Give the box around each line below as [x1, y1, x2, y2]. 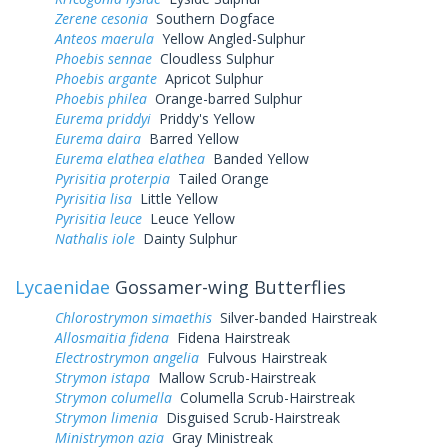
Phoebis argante [55, 68, 157, 88]
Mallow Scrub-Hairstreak [150, 367, 316, 387]
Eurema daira [55, 128, 141, 148]
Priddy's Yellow [151, 108, 255, 128]
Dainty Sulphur [135, 228, 237, 248]
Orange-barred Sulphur [147, 88, 302, 108]
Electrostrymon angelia [55, 347, 199, 367]
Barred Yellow [141, 128, 239, 148]
